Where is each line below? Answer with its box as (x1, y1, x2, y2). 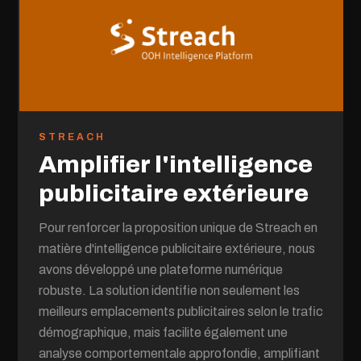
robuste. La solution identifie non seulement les (39, 284, 301, 297)
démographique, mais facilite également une (39, 326, 288, 339)
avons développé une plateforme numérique (39, 263, 284, 276)
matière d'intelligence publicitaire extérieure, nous (39, 242, 316, 255)
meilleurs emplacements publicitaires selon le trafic (39, 305, 324, 318)
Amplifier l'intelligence (39, 151, 313, 177)
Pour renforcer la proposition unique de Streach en (39, 221, 318, 234)
